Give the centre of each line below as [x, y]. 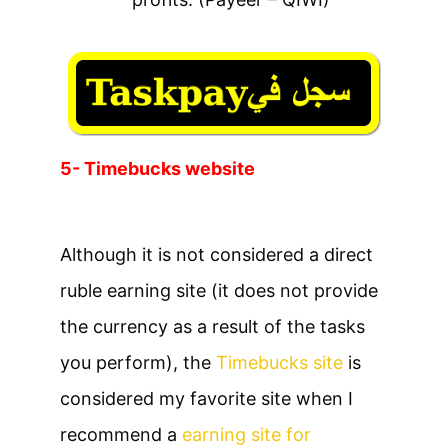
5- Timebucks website [157, 168]
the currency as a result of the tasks [212, 326]
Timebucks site [279, 362]
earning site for [246, 434]
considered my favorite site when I [206, 398]
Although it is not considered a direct [216, 254]
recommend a [121, 434]
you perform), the [138, 362]
